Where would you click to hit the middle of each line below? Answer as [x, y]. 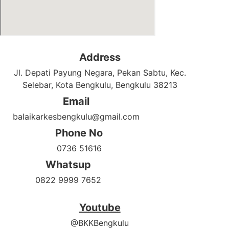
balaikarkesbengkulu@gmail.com [76, 117]
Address [100, 58]
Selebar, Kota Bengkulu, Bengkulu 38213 [100, 85]
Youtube [100, 208]
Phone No [79, 133]
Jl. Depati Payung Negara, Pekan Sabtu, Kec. [100, 73]
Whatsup [68, 165]
